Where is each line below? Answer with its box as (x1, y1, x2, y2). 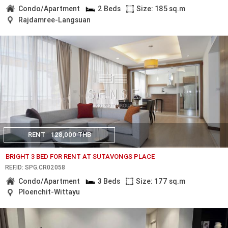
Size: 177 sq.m (136, 176, 186, 186)
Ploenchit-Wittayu (18, 187, 80, 197)
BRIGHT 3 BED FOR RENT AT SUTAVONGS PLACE (6, 152, 155, 161)
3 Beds (97, 176, 120, 186)
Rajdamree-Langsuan (18, 15, 91, 24)
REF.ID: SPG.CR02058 (5, 163, 65, 171)
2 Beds (97, 4, 121, 13)
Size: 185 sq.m (136, 4, 186, 13)
